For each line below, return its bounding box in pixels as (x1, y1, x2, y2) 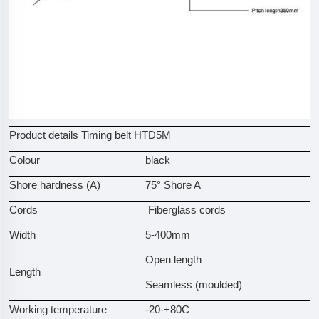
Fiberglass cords (145, 204, 226, 216)
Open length (145, 253, 202, 266)
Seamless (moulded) (145, 278, 242, 291)
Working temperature (9, 303, 107, 315)
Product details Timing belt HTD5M (9, 129, 171, 141)
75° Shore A (145, 179, 201, 191)
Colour (9, 154, 40, 166)
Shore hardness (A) (9, 179, 100, 191)
